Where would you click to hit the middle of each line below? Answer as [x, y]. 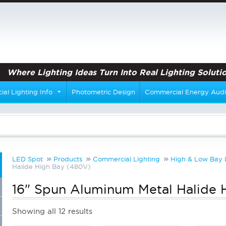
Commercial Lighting [126, 159]
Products [68, 159]
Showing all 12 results [52, 211]
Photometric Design [103, 92]
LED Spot [27, 159]
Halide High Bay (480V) [51, 167]
